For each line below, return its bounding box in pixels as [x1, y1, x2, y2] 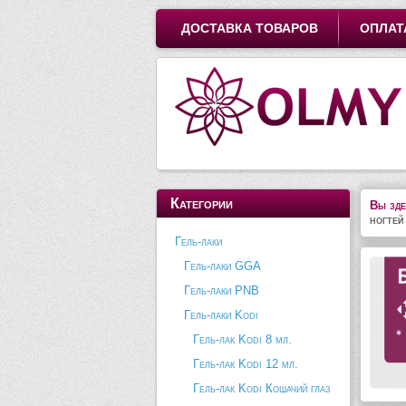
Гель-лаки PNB [184, 284, 259, 297]
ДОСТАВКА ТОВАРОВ [181, 21, 318, 35]
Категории [170, 196, 233, 211]
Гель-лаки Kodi [184, 308, 258, 322]
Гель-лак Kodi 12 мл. [193, 357, 298, 371]
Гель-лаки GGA [184, 259, 261, 273]
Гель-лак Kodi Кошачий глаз [193, 382, 330, 395]
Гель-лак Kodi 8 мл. [193, 333, 292, 346]
